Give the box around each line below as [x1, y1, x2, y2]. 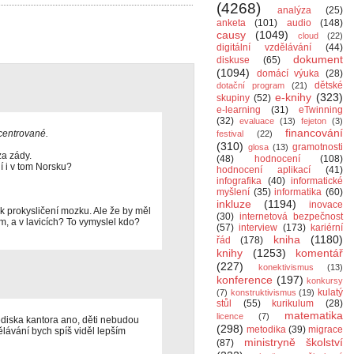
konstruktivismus [230, 288, 296, 297]
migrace [308, 324, 343, 335]
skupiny [217, 92, 250, 104]
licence [217, 311, 243, 321]
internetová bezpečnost [239, 211, 343, 222]
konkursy [307, 276, 343, 285]
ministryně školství [243, 336, 343, 348]
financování [285, 126, 343, 139]
